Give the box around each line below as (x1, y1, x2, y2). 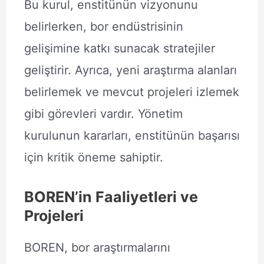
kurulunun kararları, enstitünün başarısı (24, 128, 240, 143)
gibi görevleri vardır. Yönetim (24, 107, 183, 121)
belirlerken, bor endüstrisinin (24, 19, 183, 34)
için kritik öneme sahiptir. (24, 150, 163, 164)
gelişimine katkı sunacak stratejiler (24, 41, 215, 55)
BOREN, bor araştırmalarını (24, 240, 170, 255)
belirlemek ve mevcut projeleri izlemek (24, 85, 239, 99)
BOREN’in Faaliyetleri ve (24, 188, 198, 206)
